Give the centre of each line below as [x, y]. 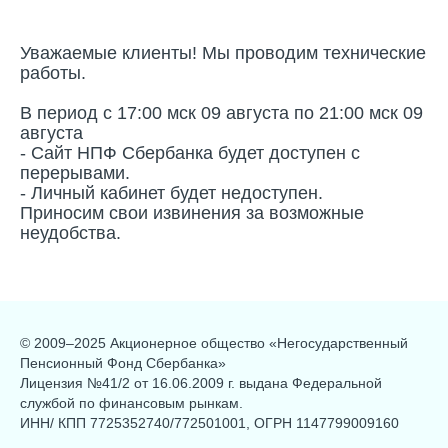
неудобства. [70, 232]
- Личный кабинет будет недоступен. [171, 192]
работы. [53, 72]
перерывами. [75, 172]
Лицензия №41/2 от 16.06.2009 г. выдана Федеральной [201, 382]
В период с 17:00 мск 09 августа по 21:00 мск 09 [221, 112]
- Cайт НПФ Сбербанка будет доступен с [190, 152]
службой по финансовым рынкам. [131, 402]
